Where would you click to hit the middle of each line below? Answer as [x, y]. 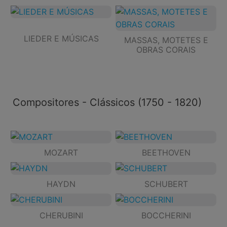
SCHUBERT [166, 184]
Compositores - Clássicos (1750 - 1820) [107, 102]
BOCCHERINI [166, 215]
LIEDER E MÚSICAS [61, 39]
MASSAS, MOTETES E [166, 40]
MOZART [61, 152]
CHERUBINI [61, 215]
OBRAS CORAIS [166, 50]
